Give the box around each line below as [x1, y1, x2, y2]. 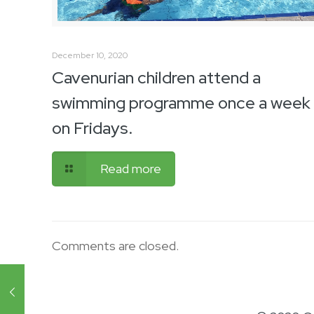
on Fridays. [52, 117, 133, 139]
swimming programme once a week [52, 92, 311, 114]
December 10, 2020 [52, 50, 128, 62]
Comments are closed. [52, 238, 179, 254]
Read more [100, 161, 162, 177]
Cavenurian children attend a [52, 67, 261, 89]
